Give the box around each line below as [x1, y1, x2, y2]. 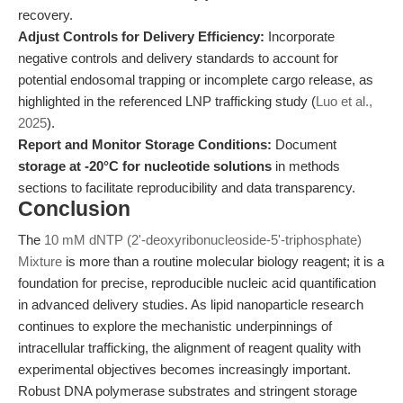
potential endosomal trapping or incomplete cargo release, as [18, 72, 373, 87]
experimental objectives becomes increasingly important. [18, 362, 351, 377]
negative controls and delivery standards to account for [18, 50, 338, 66]
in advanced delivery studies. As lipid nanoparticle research [18, 297, 363, 312]
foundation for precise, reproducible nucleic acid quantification [18, 275, 376, 291]
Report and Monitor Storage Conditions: [18, 137, 272, 152]
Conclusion [18, 198, 130, 220]
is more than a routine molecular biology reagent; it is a [62, 254, 384, 269]
